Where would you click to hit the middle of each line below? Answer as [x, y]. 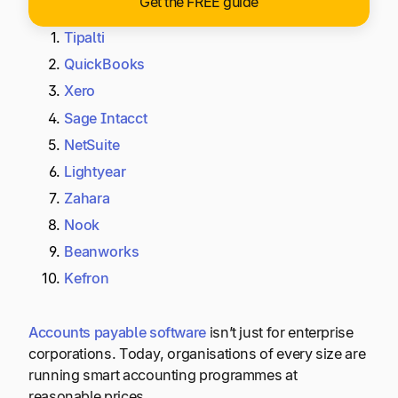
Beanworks [102, 252]
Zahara [87, 198]
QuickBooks [105, 64]
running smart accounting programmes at [163, 374]
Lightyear [95, 171]
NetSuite [92, 144]
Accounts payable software [117, 332]
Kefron [87, 279]
